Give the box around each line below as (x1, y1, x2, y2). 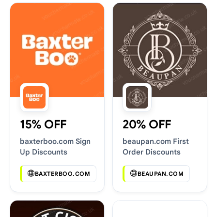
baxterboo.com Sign (20, 137, 91, 146)
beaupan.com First (123, 137, 189, 146)
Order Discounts (123, 147, 181, 156)
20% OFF (123, 117, 171, 132)
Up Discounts (20, 147, 67, 156)
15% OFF (20, 117, 67, 132)
